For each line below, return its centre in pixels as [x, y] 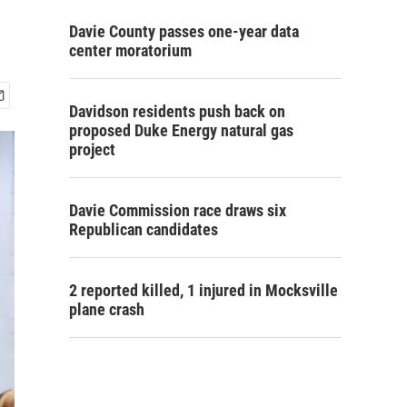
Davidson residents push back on [177, 111]
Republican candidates [144, 229]
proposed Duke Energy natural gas [181, 130]
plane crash [107, 309]
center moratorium [130, 50]
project [92, 149]
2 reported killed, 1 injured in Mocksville [203, 290]
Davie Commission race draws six [178, 210]
